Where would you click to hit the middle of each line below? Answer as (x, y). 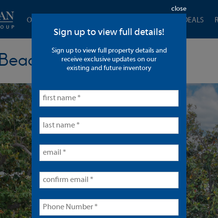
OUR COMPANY (51, 20)
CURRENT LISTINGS (116, 20)
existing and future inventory (109, 68)
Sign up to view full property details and (109, 51)
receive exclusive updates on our (109, 60)
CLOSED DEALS (180, 20)
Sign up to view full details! (109, 33)
